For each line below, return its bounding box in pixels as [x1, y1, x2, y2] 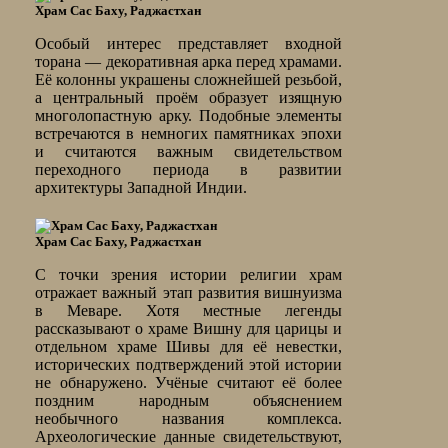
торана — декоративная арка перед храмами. [35, 53, 343, 71]
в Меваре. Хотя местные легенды [35, 302, 343, 320]
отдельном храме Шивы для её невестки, [35, 338, 343, 356]
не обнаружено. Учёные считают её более [35, 374, 343, 392]
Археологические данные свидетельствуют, [35, 428, 343, 446]
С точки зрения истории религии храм [35, 266, 343, 284]
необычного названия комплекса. [35, 410, 343, 428]
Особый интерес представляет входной [35, 35, 343, 53]
